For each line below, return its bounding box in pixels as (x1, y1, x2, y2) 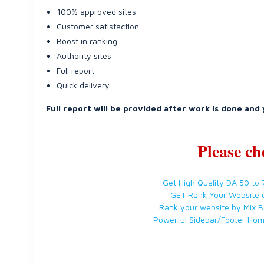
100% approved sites (57, 6, 136, 16)
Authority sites (57, 51, 111, 61)
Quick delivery (57, 80, 110, 90)
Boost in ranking (57, 36, 117, 46)
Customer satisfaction (57, 21, 139, 31)
